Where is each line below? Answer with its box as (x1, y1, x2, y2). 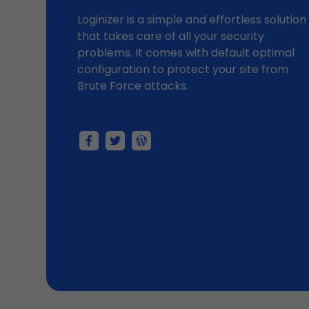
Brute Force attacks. (77, 78, 189, 94)
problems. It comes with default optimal (77, 45, 295, 61)
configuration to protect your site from (77, 61, 289, 77)
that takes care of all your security (77, 28, 265, 44)
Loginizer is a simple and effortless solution (77, 12, 307, 28)
